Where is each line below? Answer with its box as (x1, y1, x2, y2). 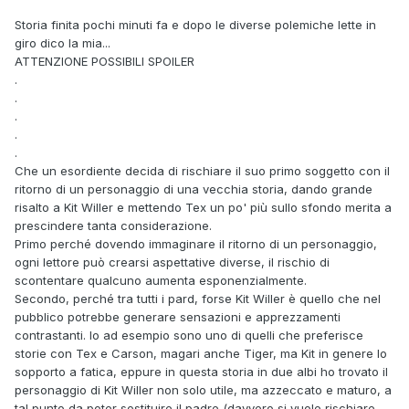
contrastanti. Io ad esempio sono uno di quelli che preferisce (15, 328, 363, 343)
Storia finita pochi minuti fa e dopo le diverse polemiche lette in (15, 17, 376, 33)
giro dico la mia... (15, 36, 110, 51)
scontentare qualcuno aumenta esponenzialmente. (15, 273, 307, 288)
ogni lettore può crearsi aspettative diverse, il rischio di (15, 255, 330, 270)
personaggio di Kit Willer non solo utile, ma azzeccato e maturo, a (15, 383, 392, 398)
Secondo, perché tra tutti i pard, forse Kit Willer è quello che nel (15, 291, 381, 307)
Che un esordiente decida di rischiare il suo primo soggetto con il (15, 163, 390, 179)
